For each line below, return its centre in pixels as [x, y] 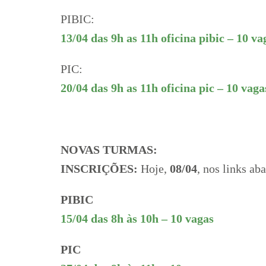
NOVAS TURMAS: [110, 149]
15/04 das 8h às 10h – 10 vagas [139, 218]
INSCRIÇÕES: [99, 168]
